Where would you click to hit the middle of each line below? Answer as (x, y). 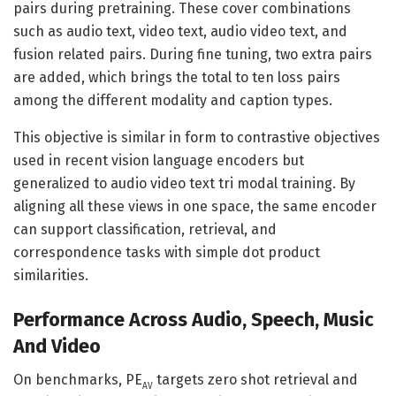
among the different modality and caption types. (173, 101)
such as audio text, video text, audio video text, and (180, 32)
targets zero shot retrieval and (255, 380)
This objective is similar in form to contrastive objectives (197, 138)
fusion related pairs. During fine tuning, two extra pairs (193, 55)
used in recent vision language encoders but (159, 161)
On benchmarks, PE (78, 380)
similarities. (51, 276)
